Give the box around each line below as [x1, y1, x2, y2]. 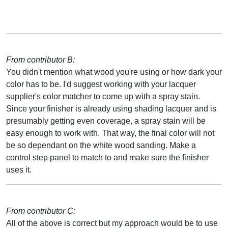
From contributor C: [6, 206, 75, 215]
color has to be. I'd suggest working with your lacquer [6, 79, 196, 89]
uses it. [6, 165, 32, 174]
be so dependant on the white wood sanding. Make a [6, 140, 196, 150]
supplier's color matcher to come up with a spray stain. [6, 92, 200, 101]
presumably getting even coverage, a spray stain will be [6, 116, 206, 125]
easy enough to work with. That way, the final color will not [6, 128, 214, 137]
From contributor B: [6, 55, 75, 64]
